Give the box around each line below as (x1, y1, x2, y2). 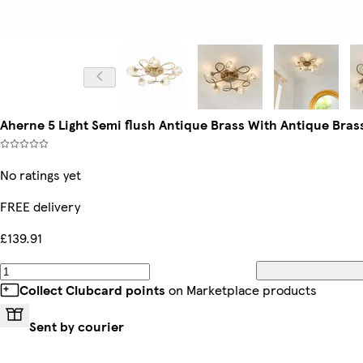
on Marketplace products (165, 280, 317, 299)
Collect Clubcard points (19, 280, 165, 299)
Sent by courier (29, 317, 124, 335)
